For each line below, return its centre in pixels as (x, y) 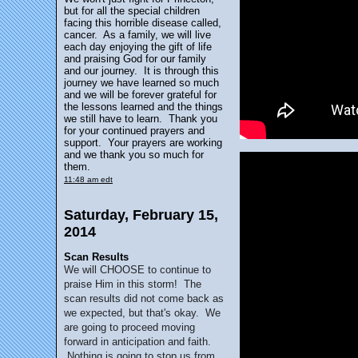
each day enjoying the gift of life (138, 47)
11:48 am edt (88, 179)
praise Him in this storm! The (133, 284)
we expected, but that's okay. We (142, 313)
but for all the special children (132, 11)
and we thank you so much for (134, 155)
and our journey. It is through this (141, 71)
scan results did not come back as (144, 298)
